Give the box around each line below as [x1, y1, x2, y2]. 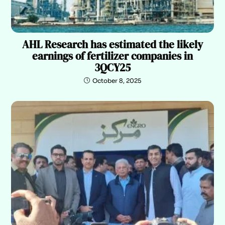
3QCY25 [94, 60, 131, 75]
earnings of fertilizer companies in [32, 48, 193, 63]
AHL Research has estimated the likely [22, 37, 203, 52]
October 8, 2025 [92, 76, 141, 84]
